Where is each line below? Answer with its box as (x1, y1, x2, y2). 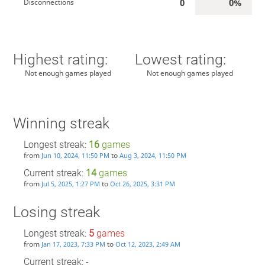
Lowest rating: (135, 51, 227, 69)
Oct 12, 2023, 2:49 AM (115, 240, 180, 249)
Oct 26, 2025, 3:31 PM (109, 179, 175, 189)
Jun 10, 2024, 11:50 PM (41, 151, 109, 160)
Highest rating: (12, 51, 108, 69)
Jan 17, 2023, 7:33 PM (41, 240, 105, 249)
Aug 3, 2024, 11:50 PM (119, 151, 186, 160)
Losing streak (12, 203, 100, 221)
